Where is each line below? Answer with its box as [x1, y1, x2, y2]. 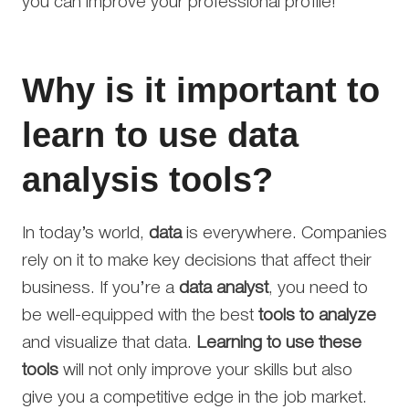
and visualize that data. [22, 335, 196, 351]
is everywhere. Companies [182, 225, 387, 242]
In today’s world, [22, 225, 149, 242]
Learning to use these [196, 335, 362, 351]
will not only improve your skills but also [58, 362, 352, 379]
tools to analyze [258, 308, 376, 324]
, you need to [268, 280, 368, 297]
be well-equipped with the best [22, 308, 258, 324]
